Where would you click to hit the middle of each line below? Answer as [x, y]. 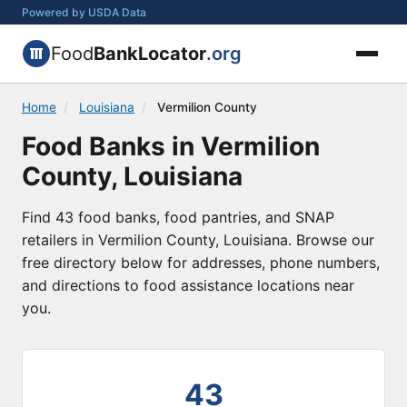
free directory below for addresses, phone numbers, [201, 263]
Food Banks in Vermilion [171, 146]
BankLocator [150, 54]
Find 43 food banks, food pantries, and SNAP [178, 217]
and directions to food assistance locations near [188, 285]
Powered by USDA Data [84, 12]
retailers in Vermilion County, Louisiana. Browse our [198, 240]
